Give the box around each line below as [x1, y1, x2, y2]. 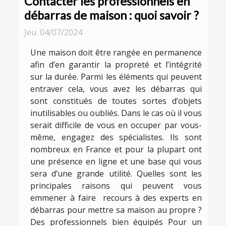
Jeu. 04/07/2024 [24, 27, 82, 38]
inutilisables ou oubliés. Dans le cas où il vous [30, 107, 202, 119]
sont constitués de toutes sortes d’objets [30, 95, 202, 107]
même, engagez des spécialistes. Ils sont [30, 132, 202, 143]
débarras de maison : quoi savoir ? [24, 8, 199, 23]
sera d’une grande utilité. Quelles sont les [30, 168, 202, 180]
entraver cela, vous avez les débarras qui [30, 83, 202, 95]
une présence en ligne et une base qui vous [30, 156, 202, 167]
